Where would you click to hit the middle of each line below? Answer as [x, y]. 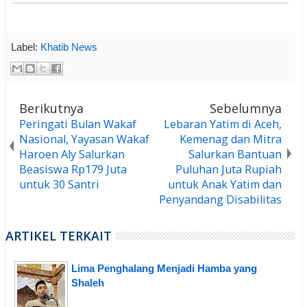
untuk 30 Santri [59, 184]
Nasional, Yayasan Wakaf [84, 139]
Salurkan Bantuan [235, 154]
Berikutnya [51, 108]
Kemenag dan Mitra [231, 139]
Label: [26, 47]
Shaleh [88, 282]
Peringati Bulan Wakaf [78, 124]
